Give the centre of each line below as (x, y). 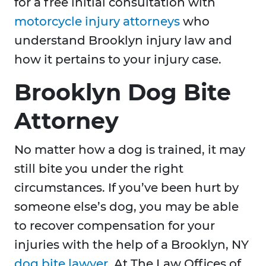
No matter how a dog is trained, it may (130, 150)
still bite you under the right (99, 169)
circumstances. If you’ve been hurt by (126, 188)
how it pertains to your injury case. (118, 60)
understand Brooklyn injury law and (123, 41)
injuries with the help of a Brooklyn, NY (132, 245)
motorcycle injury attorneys (97, 22)
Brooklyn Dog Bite (123, 93)
